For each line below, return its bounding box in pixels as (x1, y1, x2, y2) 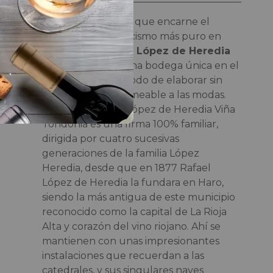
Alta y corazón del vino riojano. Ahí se (41, 220, 221, 232)
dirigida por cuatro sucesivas (41, 132, 179, 144)
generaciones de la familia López (41, 147, 199, 159)
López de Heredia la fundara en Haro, (41, 176, 224, 188)
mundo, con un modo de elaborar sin (41, 74, 222, 86)
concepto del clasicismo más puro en (41, 30, 221, 42)
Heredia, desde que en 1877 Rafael (41, 161, 211, 174)
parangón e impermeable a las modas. (41, 88, 226, 101)
